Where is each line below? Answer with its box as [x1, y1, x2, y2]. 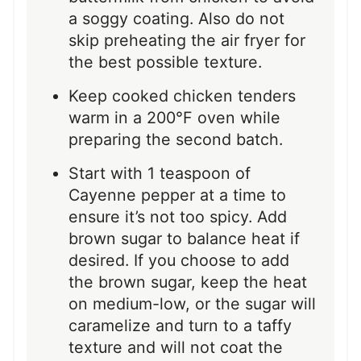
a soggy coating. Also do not [68, 8, 284, 28]
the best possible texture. [68, 52, 262, 72]
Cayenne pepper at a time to [68, 185, 286, 205]
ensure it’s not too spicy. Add [68, 206, 287, 226]
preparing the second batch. [68, 129, 283, 149]
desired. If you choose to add [68, 250, 289, 270]
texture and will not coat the [68, 337, 283, 357]
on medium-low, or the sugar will [68, 293, 316, 313]
